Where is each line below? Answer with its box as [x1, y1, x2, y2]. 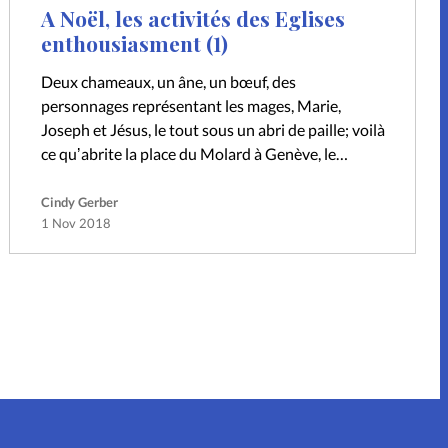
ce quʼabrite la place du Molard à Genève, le [40, 144, 336, 164]
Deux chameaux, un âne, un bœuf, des [40, 72, 296, 92]
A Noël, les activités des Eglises [40, 3, 345, 32]
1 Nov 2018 [40, 215, 111, 232]
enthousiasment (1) [40, 28, 228, 57]
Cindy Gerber [40, 194, 118, 211]
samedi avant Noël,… [40, 168, 183, 188]
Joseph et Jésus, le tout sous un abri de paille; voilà [40, 120, 385, 140]
